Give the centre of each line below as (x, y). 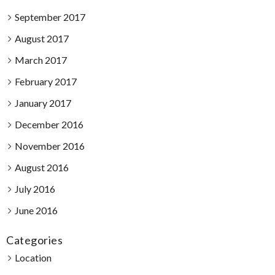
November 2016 (49, 146)
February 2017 (45, 81)
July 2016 (35, 189)
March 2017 (41, 60)
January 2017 (43, 103)
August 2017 (41, 38)
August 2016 (41, 167)
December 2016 (49, 124)
